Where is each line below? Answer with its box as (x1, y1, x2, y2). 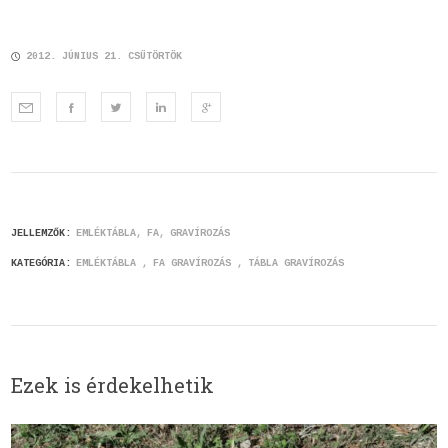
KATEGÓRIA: (11, 257, 72, 269)
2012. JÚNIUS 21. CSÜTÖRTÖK (26, 51, 183, 63)
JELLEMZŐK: (11, 227, 72, 239)
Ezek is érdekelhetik (11, 372, 215, 399)
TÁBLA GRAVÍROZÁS (248, 257, 345, 269)
